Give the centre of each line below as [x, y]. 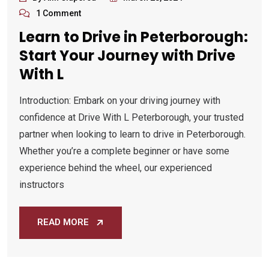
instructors [42, 184]
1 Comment [59, 13]
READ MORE [63, 222]
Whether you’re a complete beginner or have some [124, 151]
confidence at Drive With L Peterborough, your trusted [131, 117]
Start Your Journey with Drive [127, 55]
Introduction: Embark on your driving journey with [120, 100]
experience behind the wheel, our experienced [116, 168]
